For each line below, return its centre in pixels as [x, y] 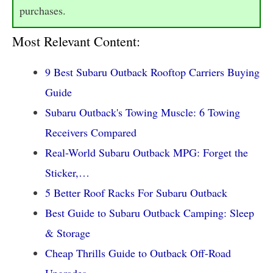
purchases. [43, 10]
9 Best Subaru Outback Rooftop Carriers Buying [152, 72]
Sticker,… [67, 172]
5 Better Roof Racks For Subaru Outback [136, 192]
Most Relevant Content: [76, 41]
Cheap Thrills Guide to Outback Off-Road [138, 253]
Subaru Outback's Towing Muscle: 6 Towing [143, 112]
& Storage [68, 232]
